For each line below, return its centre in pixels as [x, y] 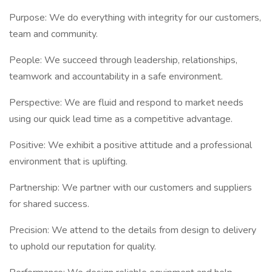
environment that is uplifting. [68, 161]
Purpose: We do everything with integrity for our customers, [135, 18]
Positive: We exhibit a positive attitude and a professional [131, 145]
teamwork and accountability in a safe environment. [116, 76]
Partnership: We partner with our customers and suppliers [131, 188]
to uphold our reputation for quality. [83, 246]
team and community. [53, 34]
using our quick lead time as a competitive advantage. [121, 119]
